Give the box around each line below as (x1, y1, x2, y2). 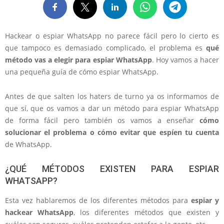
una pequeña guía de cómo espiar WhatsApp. (5, 67, 158, 76)
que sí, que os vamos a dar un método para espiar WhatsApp (5, 103, 219, 113)
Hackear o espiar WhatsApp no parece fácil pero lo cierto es (5, 31, 219, 40)
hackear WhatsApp (5, 207, 74, 217)
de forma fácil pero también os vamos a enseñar (5, 115, 199, 125)
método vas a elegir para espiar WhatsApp (5, 55, 152, 64)
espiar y (191, 195, 219, 205)
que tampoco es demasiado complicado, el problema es (5, 43, 206, 52)
